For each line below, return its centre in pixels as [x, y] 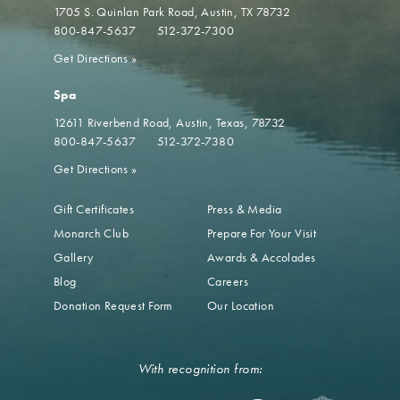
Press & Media [245, 209]
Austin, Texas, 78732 [231, 122]
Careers [228, 281]
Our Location [241, 305]
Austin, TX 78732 [246, 12]
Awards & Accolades [262, 257]
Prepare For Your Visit [262, 233]
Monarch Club [92, 233]
